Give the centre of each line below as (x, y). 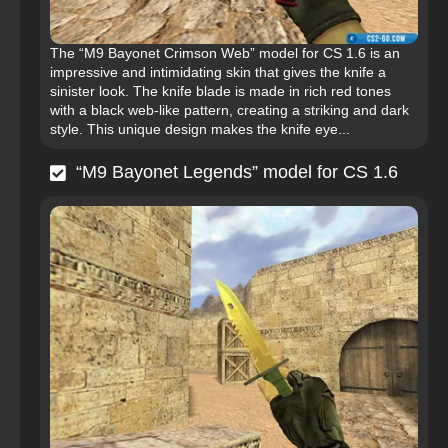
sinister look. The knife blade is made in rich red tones (220, 91)
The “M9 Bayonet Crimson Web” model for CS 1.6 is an (225, 53)
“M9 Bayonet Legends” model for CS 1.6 (237, 172)
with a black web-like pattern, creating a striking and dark (229, 110)
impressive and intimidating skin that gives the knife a (218, 72)
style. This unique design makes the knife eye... (200, 129)
